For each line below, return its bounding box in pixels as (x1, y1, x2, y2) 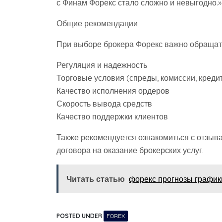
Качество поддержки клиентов (56, 111, 168, 121)
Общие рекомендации (56, 18, 138, 28)
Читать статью (66, 174, 125, 184)
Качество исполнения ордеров (56, 86, 169, 96)
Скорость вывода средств (56, 99, 152, 109)
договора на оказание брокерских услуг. (56, 145, 204, 155)
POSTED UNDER (56, 212, 104, 220)
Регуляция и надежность (56, 60, 147, 70)
